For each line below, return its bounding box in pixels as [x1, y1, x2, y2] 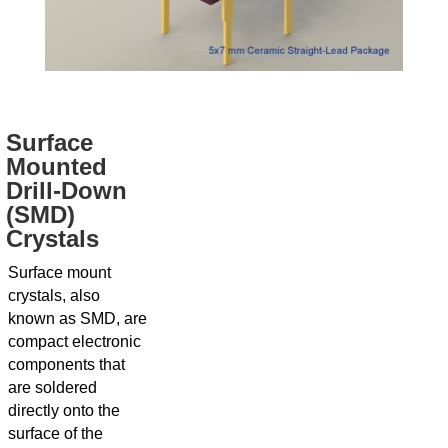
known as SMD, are [8, 309, 147, 327]
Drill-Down [6, 176, 127, 204]
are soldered [8, 378, 97, 396]
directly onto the [8, 401, 120, 419]
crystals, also [8, 286, 100, 304]
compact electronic [8, 332, 141, 350]
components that [8, 355, 125, 373]
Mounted [6, 152, 107, 180]
